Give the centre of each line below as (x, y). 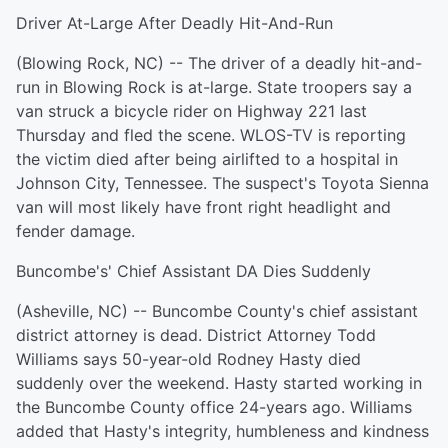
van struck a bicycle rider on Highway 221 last (191, 111)
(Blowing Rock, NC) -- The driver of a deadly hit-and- (219, 63)
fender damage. (75, 231)
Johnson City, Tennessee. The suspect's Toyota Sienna (222, 183)
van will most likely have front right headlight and (203, 207)
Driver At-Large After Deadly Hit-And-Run (174, 23)
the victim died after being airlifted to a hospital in (207, 159)
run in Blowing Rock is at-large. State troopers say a (214, 87)
